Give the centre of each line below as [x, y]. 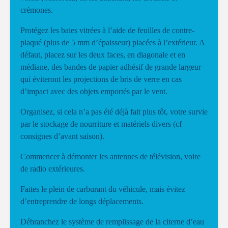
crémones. [37, 10]
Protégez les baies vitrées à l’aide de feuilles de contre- [107, 30]
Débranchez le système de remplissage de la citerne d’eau [112, 222]
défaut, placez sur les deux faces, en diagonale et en [103, 55]
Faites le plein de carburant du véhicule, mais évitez [103, 189]
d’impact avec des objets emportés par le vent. [94, 91]
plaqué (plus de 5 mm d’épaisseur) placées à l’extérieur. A [112, 42]
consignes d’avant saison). [62, 136]
